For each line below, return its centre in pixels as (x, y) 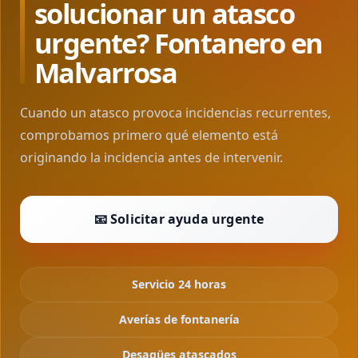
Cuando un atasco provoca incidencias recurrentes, (175, 113)
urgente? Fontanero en (179, 43)
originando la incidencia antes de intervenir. (151, 157)
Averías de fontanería (179, 319)
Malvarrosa (105, 72)
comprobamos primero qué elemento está (149, 135)
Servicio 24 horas (179, 284)
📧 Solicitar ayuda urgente (179, 219)
